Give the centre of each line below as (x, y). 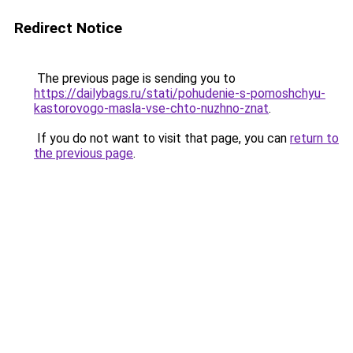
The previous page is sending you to (135, 78)
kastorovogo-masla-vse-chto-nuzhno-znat (151, 108)
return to (314, 138)
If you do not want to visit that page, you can (162, 138)
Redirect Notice (68, 28)
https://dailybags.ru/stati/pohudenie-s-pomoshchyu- (180, 93)
